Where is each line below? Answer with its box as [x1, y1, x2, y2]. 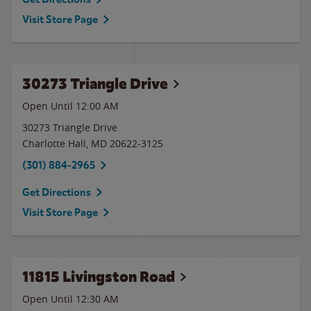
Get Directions [22, 186, 91, 199]
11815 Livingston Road [22, 267, 175, 286]
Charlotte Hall [22, 137, 86, 150]
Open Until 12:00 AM [22, 99, 119, 112]
